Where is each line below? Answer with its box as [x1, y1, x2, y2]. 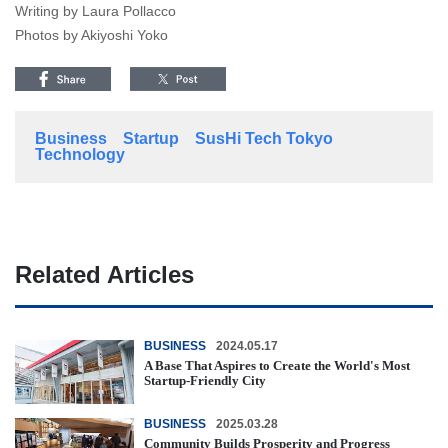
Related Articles [15, 261, 194, 289]
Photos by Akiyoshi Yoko [15, 27, 168, 44]
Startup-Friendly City [144, 373, 266, 389]
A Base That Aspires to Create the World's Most [144, 358, 410, 374]
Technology [35, 146, 125, 164]
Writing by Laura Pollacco [15, 3, 176, 20]
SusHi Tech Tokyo [195, 130, 333, 148]
